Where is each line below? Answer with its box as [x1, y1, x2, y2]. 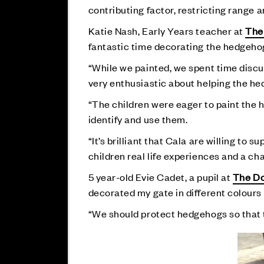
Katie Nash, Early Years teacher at [88, 24, 246, 37]
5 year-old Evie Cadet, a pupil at [88, 170, 233, 183]
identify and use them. [88, 113, 188, 126]
